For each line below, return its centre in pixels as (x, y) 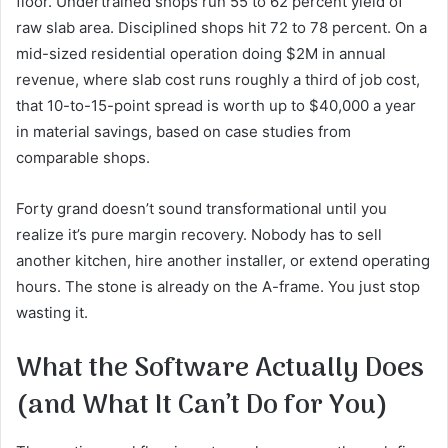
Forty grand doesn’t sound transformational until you (201, 209)
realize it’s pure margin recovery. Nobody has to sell (199, 235)
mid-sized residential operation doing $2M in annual (201, 54)
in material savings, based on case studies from (183, 132)
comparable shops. (83, 158)
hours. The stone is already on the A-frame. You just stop (218, 287)
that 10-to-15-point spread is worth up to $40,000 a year (216, 106)
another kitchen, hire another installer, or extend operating (223, 261)
